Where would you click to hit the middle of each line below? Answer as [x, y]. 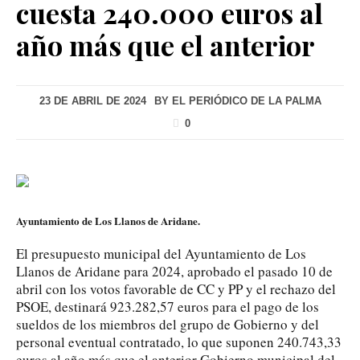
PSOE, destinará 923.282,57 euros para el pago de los [168, 306]
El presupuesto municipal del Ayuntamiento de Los [161, 253]
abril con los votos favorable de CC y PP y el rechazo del [176, 288]
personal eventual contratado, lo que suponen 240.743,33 [179, 342]
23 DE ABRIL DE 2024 [92, 100]
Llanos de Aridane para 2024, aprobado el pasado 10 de [174, 271]
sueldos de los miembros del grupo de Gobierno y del [168, 324]
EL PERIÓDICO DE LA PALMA [246, 100]
